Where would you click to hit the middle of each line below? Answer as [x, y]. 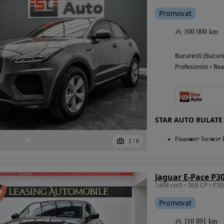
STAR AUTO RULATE [188, 120]
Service [209, 139]
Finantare [186, 139]
